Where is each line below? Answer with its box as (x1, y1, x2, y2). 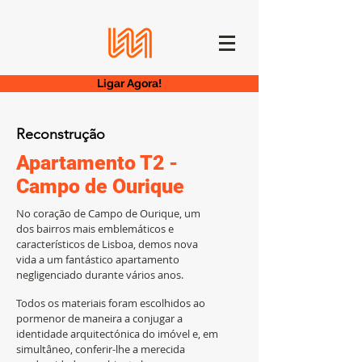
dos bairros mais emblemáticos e (16, 221, 174, 236)
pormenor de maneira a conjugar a (16, 311, 183, 326)
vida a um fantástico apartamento (16, 252, 179, 267)
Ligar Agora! (97, 77, 162, 90)
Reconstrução (16, 125, 105, 143)
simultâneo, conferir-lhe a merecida (16, 342, 185, 356)
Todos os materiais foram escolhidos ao (16, 296, 205, 310)
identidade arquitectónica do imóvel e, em (16, 326, 218, 341)
